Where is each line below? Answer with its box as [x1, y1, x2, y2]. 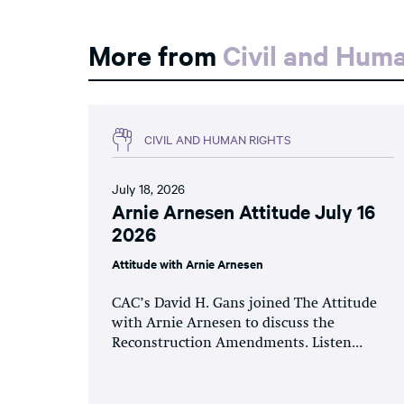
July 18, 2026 [112, 179, 185, 197]
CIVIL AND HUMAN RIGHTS [144, 131, 291, 147]
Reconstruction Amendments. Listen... [112, 335, 363, 351]
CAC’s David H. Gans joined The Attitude [112, 296, 377, 311]
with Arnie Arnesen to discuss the [112, 316, 335, 331]
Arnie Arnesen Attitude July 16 [112, 197, 375, 224]
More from [88, 36, 223, 72]
